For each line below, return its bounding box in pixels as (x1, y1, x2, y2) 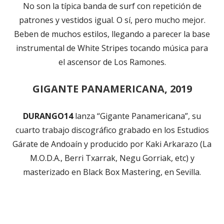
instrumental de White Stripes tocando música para (16, 42, 208, 53)
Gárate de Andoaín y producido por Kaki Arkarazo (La (12, 138, 211, 149)
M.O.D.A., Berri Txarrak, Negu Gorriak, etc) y (29, 152, 194, 163)
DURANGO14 (23, 110, 73, 121)
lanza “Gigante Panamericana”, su (73, 110, 201, 121)
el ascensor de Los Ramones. (58, 56, 166, 67)
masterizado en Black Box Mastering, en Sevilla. (23, 166, 201, 177)
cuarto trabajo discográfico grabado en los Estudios (15, 124, 209, 135)
